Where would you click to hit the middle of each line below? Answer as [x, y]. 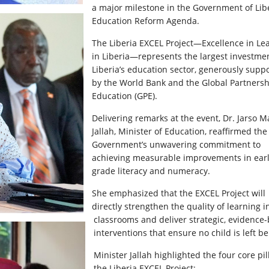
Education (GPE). [125, 95]
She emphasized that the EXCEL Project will [179, 193]
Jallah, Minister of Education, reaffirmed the [180, 131]
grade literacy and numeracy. [151, 171]
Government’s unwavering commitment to [176, 144]
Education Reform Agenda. [146, 20]
